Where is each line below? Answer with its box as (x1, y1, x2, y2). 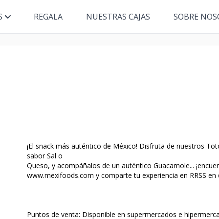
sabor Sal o (26, 151, 63, 160)
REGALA (33, 11, 63, 22)
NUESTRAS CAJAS (86, 11, 150, 22)
